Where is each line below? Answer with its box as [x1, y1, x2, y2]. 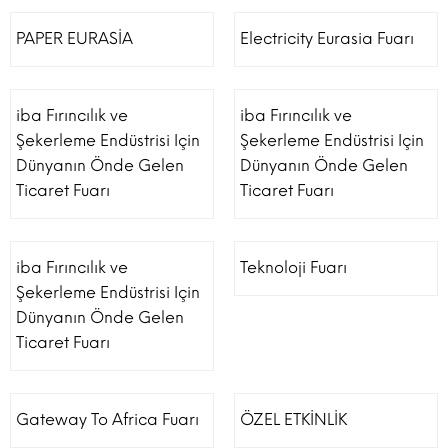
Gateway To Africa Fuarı [16, 410, 199, 429]
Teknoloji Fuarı [240, 258, 347, 277]
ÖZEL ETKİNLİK [240, 410, 347, 429]
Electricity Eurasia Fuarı [240, 29, 414, 48]
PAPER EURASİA [16, 29, 133, 48]
